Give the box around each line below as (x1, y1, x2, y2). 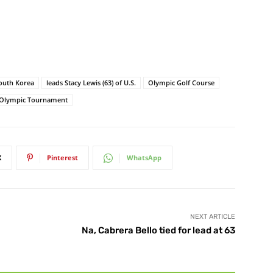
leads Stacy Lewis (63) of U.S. (46, 78, 136, 88)
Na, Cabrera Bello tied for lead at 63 (81, 225, 235, 236)
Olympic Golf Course (148, 78, 214, 88)
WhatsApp (127, 153, 161, 163)
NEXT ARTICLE (190, 213, 235, 221)
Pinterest (47, 153, 78, 163)
